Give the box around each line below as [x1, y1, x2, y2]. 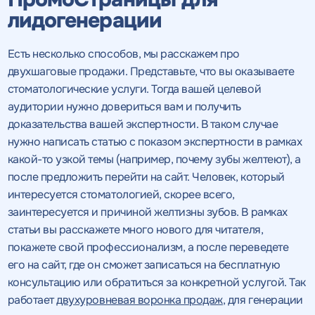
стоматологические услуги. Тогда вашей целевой [7, 81, 262, 96]
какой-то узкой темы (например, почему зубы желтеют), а [7, 151, 301, 167]
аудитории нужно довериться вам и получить [7, 98, 241, 114]
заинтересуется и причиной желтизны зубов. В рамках [7, 204, 288, 219]
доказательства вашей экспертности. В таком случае [7, 116, 278, 131]
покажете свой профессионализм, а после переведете [7, 239, 289, 255]
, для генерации [222, 292, 303, 307]
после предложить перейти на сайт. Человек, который [7, 169, 285, 184]
